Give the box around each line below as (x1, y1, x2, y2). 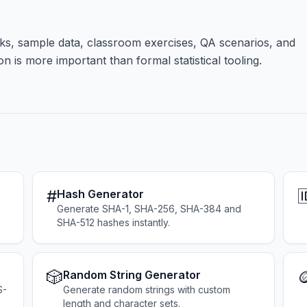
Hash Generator (56, 187, 144, 201)
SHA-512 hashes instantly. (56, 217, 170, 228)
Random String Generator (62, 268, 201, 282)
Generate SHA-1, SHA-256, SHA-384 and (56, 203, 241, 214)
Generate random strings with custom (62, 284, 230, 295)
